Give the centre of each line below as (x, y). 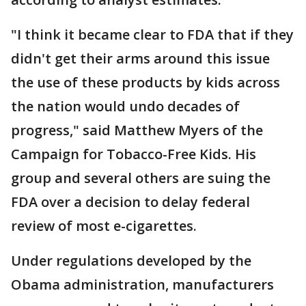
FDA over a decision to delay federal (130, 202)
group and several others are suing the (141, 178)
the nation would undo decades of (125, 106)
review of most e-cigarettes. (104, 226)
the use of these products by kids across (145, 82)
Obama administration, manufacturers (142, 284)
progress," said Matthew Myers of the (137, 130)
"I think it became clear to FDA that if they (152, 34)
